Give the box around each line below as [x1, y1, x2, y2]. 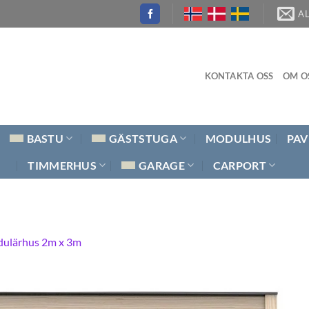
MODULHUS [205, 131, 272, 145]
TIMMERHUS [28, 158, 97, 172]
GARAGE [139, 158, 185, 172]
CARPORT [212, 158, 267, 172]
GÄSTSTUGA [109, 131, 177, 145]
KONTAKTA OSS [204, 70, 274, 82]
